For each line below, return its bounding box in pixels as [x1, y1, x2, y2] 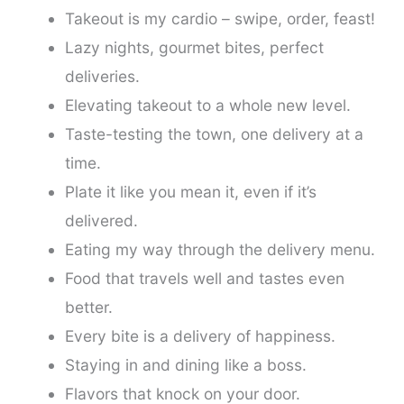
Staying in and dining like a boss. [64, 354, 307, 374]
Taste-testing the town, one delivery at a [64, 124, 363, 143]
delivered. [64, 210, 138, 230]
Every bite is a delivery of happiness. [64, 326, 335, 345]
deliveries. [64, 66, 140, 86]
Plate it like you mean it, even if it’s [64, 181, 317, 201]
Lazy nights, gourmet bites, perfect [64, 37, 324, 57]
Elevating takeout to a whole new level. [64, 95, 351, 115]
